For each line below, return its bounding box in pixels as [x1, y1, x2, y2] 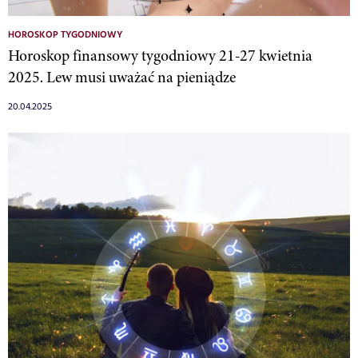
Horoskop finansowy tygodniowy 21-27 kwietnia [8, 44, 312, 66]
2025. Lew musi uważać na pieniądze [8, 66, 236, 88]
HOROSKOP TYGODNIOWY [8, 27, 122, 42]
